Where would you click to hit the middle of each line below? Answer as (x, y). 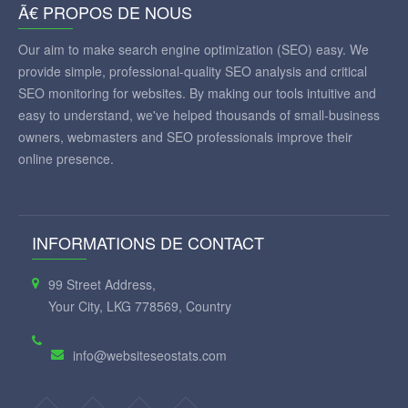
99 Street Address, (102, 285)
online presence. (66, 159)
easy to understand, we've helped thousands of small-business (199, 115)
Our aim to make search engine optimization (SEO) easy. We (194, 50)
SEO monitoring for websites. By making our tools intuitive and (197, 93)
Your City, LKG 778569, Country (140, 306)
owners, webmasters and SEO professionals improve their (185, 137)
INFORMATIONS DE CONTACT (148, 243)
